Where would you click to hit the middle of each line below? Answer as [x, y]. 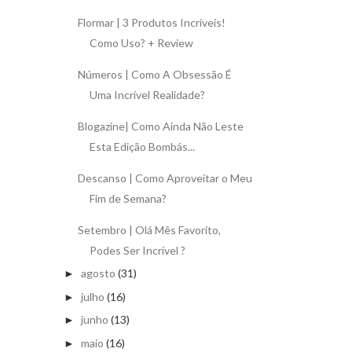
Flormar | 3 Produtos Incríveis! [151, 22]
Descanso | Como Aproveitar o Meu [165, 178]
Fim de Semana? [128, 198]
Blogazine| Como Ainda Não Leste [160, 126]
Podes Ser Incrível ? [137, 250]
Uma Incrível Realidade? [147, 94]
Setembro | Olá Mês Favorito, [149, 229]
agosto [98, 273]
